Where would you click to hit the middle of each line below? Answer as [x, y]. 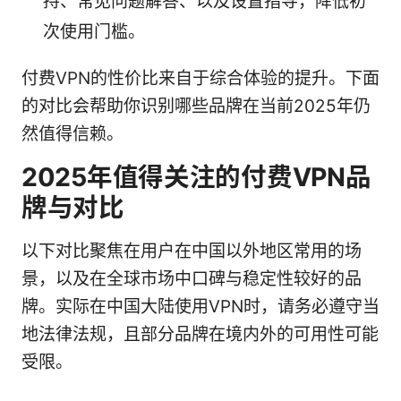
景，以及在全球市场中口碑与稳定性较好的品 [192, 278]
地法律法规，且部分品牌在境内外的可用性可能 [200, 334]
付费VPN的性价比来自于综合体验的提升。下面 [200, 78]
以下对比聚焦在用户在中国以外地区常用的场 [192, 251]
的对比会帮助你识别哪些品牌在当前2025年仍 [196, 106]
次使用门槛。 [94, 31]
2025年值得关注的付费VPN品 [196, 176]
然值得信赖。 [73, 133]
